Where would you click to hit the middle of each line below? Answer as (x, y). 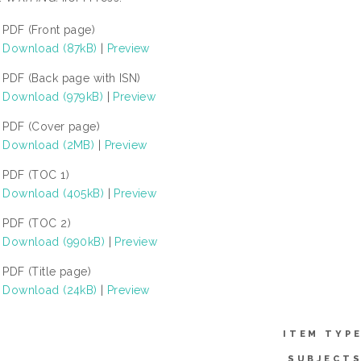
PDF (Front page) (49, 29)
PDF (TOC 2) (37, 223)
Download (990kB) (54, 241)
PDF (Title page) (47, 271)
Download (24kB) (50, 290)
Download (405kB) (54, 193)
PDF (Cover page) (52, 126)
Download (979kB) (53, 96)
